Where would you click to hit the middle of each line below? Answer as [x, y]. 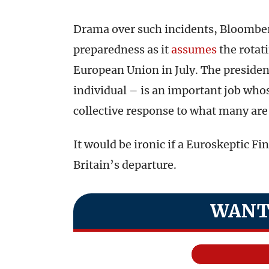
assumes [194, 50]
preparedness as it [122, 50]
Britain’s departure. [125, 165]
